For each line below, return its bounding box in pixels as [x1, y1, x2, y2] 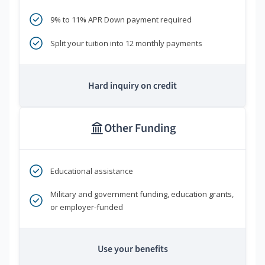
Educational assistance [50, 166, 133, 177]
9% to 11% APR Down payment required [50, 14, 192, 25]
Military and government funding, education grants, [50, 189, 234, 200]
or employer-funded [50, 202, 123, 213]
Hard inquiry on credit [88, 79, 177, 93]
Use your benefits [97, 243, 168, 256]
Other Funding [104, 120, 176, 137]
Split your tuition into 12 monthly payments [50, 38, 202, 49]
